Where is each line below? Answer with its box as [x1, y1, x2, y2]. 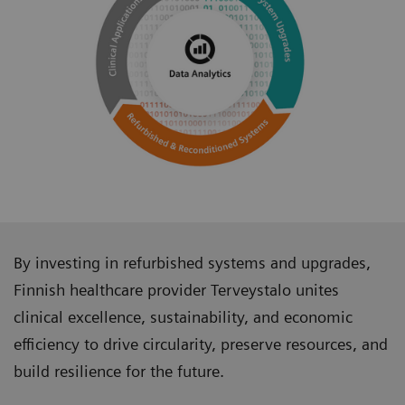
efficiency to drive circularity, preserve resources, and [14, 334, 388, 354]
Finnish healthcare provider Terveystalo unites [14, 280, 339, 300]
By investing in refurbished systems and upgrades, [14, 253, 371, 273]
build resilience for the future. [14, 362, 224, 381]
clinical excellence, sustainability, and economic [14, 307, 353, 327]
